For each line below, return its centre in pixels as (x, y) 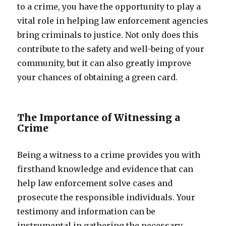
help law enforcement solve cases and (95, 183)
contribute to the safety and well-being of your (111, 49)
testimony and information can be (87, 211)
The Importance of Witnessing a (99, 118)
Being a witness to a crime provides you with (109, 155)
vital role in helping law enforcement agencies (113, 21)
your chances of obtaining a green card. (98, 77)
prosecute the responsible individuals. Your (106, 197)
